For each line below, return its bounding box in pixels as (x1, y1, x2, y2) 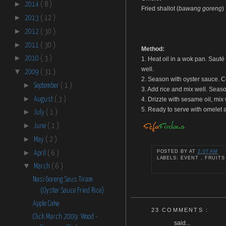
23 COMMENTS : (151, 206, 209, 213)
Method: (141, 45, 164, 52)
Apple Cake (32, 200, 59, 207)
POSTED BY (156, 149, 189, 154)
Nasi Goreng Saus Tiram (32, 176, 93, 183)
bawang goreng (178, 5, 222, 12)
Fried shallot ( (141, 5, 179, 12)
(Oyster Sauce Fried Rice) (40, 187, 104, 194)
